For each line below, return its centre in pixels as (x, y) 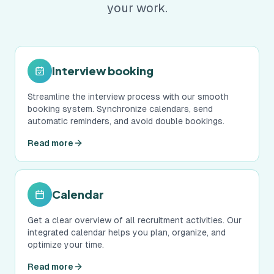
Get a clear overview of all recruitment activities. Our (135, 220)
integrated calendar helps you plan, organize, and (127, 232)
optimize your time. (66, 245)
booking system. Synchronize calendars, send (120, 109)
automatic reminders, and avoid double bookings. (126, 121)
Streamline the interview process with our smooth (128, 97)
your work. (137, 8)
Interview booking (103, 71)
